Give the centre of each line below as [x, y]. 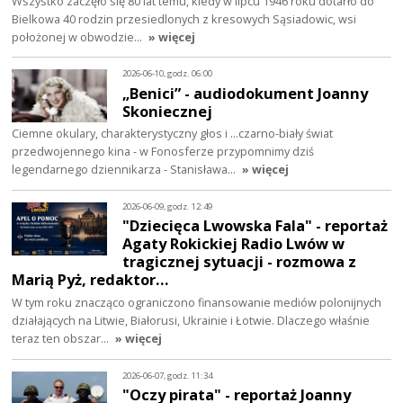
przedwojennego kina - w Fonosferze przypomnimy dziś [163, 152]
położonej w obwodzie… [79, 36]
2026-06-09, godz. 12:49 [168, 206]
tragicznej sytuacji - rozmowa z [240, 262]
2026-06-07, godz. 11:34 [168, 375]
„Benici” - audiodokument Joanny [246, 93]
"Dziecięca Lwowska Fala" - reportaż [255, 226]
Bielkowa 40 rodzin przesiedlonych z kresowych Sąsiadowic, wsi [184, 18]
